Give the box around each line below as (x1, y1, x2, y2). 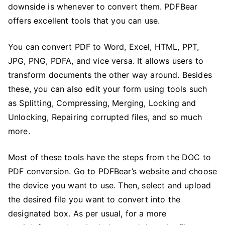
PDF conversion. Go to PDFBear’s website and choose (8, 166, 217, 176)
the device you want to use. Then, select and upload (8, 180, 211, 190)
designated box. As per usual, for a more (8, 208, 167, 218)
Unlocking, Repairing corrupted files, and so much (8, 111, 202, 122)
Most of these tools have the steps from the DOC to (8, 152, 211, 162)
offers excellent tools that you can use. (8, 15, 160, 26)
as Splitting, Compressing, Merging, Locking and (8, 97, 196, 108)
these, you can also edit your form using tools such (8, 83, 207, 94)
